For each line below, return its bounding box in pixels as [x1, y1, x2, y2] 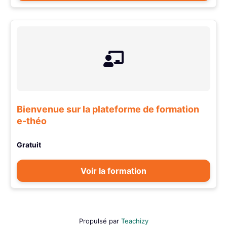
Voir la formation [81, 166, 146, 176]
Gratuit [17, 140, 41, 149]
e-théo [17, 116, 47, 127]
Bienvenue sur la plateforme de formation [17, 104, 199, 115]
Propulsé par [79, 217, 121, 225]
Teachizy [121, 217, 148, 225]
